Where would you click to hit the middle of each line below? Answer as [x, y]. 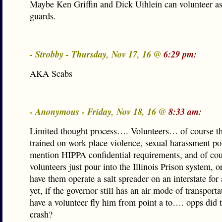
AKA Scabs [51, 73]
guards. [43, 16]
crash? [41, 214]
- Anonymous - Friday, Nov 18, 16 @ [99, 111]
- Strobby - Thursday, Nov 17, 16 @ [97, 54]
